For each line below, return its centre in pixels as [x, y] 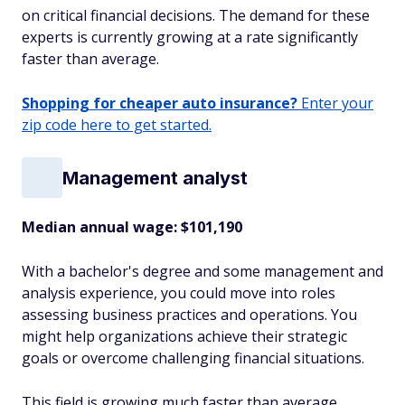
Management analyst [155, 178]
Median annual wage [98, 227]
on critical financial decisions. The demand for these [196, 15]
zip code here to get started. [117, 125]
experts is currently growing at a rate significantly [190, 37]
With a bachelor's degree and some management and [202, 271]
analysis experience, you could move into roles [179, 293]
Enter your [335, 103]
